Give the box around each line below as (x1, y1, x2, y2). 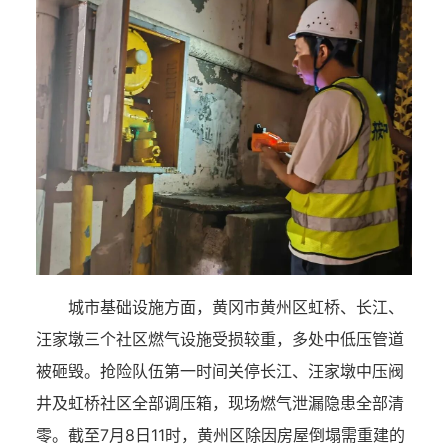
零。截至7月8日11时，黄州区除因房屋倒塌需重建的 (36, 424, 405, 445)
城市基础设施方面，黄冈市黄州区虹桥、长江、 (68, 296, 404, 317)
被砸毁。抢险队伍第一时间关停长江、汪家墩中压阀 (36, 360, 404, 381)
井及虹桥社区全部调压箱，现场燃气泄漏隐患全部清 (36, 392, 404, 413)
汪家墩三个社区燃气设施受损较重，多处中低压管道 (36, 328, 404, 349)
